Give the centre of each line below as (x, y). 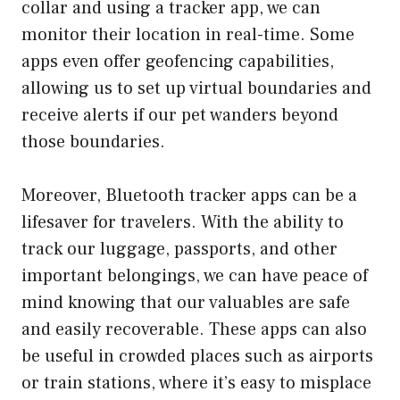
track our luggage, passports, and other (179, 249)
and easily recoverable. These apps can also (194, 329)
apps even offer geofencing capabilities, (178, 61)
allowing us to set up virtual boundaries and (196, 88)
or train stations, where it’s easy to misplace (196, 383)
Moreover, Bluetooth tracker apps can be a (189, 195)
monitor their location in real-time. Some (188, 34)
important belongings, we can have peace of (195, 275)
